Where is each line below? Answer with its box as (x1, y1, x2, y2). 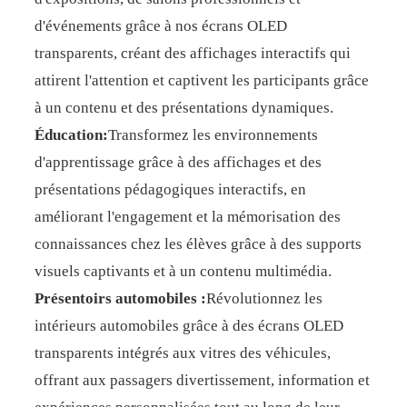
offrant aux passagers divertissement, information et (34, 372, 370, 389)
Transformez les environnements (107, 126, 318, 144)
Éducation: (34, 126, 108, 144)
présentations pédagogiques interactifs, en (34, 181, 306, 198)
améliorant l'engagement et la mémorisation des (34, 208, 341, 225)
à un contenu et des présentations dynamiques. (34, 99, 333, 116)
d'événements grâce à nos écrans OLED (34, 17, 287, 35)
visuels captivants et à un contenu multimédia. (34, 263, 332, 280)
